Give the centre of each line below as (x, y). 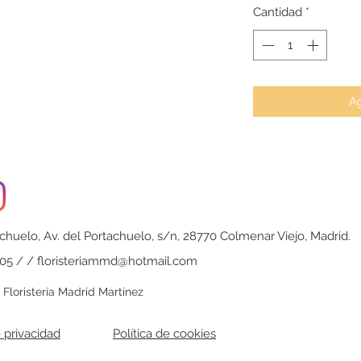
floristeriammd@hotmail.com (117, 261)
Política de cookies (164, 334)
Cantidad (278, 12)
